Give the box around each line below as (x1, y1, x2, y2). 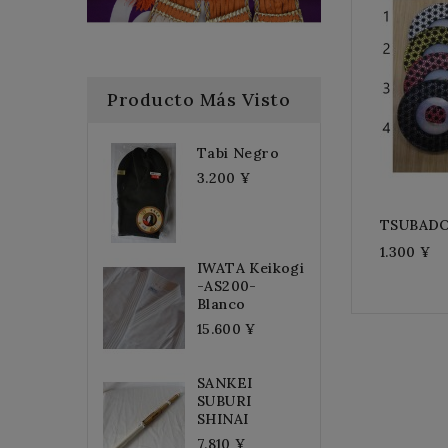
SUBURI (197, 391, 252, 410)
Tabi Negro (197, 143, 279, 162)
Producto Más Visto (107, 87, 290, 111)
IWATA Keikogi (197, 258, 305, 277)
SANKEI (197, 373, 253, 392)
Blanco (197, 294, 246, 313)
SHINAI (197, 409, 249, 428)
